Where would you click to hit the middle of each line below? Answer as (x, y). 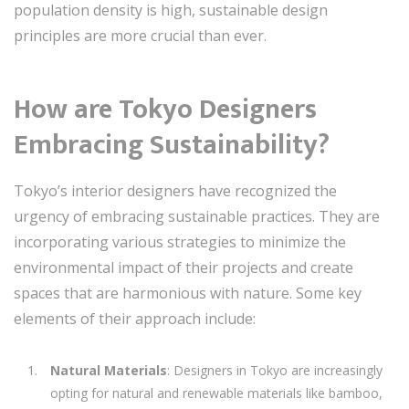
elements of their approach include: (135, 319)
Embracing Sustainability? (172, 145)
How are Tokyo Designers (165, 110)
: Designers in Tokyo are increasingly (275, 370)
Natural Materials (109, 370)
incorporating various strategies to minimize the (180, 242)
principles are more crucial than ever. (140, 36)
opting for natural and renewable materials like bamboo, (216, 393)
